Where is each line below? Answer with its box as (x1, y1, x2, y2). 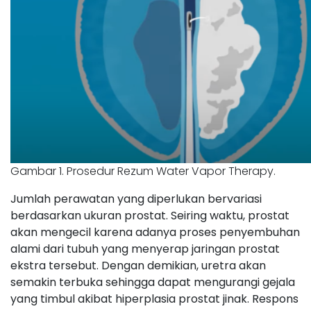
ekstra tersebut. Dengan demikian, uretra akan (10, 258, 266, 274)
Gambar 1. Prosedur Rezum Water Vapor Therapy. (10, 163, 276, 179)
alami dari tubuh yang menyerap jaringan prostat (10, 241, 280, 257)
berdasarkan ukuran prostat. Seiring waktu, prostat (10, 208, 289, 224)
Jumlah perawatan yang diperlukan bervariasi (10, 191, 262, 207)
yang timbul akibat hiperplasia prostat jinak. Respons (10, 291, 299, 307)
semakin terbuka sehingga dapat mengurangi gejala (10, 274, 295, 290)
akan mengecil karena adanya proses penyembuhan (10, 224, 300, 240)
